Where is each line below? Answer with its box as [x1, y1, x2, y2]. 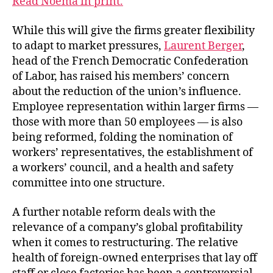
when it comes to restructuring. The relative [12, 235, 238, 250]
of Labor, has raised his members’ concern [12, 69, 230, 83]
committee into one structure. [12, 176, 165, 190]
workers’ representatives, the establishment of [12, 146, 253, 160]
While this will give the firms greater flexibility [12, 24, 255, 38]
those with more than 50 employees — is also [12, 115, 243, 129]
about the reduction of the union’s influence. [12, 85, 241, 99]
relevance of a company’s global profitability [12, 220, 243, 235]
